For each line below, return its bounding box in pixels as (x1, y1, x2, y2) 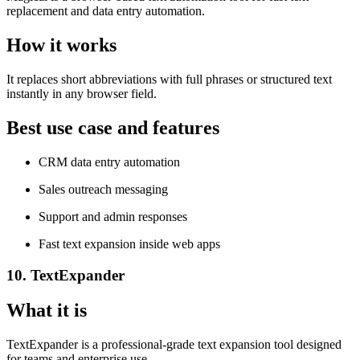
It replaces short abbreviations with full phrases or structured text (6, 72, 332, 86)
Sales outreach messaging (39, 182, 168, 196)
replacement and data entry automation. (6, 4, 205, 18)
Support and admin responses (39, 209, 187, 223)
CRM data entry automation (39, 154, 180, 169)
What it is (6, 300, 87, 321)
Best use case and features (6, 117, 219, 138)
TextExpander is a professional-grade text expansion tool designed (6, 337, 342, 352)
